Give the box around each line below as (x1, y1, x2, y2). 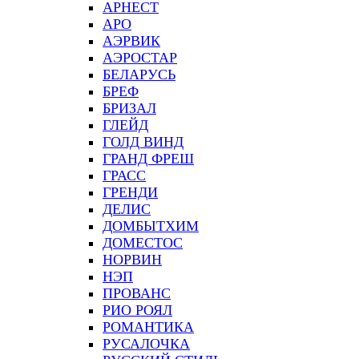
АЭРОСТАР (103, 50, 177, 66)
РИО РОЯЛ (103, 302, 172, 318)
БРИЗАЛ (103, 100, 156, 116)
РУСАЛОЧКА (103, 336, 190, 352)
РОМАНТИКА (103, 319, 194, 335)
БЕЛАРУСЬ (103, 67, 175, 83)
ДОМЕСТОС (103, 235, 183, 251)
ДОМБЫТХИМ (103, 218, 199, 234)
